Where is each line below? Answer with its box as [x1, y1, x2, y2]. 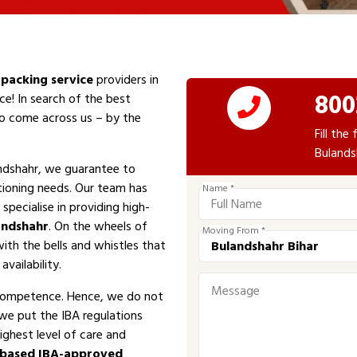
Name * [202, 181, 234, 196]
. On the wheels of [49, 216, 147, 237]
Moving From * [202, 223, 265, 238]
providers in [93, 69, 159, 90]
